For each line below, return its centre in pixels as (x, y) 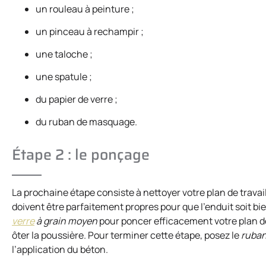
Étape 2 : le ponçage (81, 155)
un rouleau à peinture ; (85, 9)
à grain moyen (66, 221)
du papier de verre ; (77, 99)
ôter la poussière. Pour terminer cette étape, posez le (126, 235)
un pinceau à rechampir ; (90, 32)
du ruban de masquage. (86, 122)
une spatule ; (64, 77)
